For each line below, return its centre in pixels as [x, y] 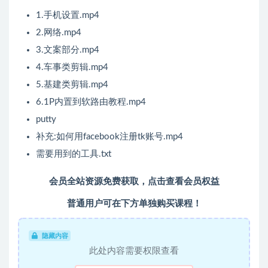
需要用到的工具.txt [74, 154]
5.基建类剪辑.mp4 [72, 85]
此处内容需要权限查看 [134, 251]
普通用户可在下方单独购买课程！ [134, 204]
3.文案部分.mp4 [68, 50]
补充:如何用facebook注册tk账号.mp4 [109, 137]
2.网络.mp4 [59, 33]
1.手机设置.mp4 [68, 16]
